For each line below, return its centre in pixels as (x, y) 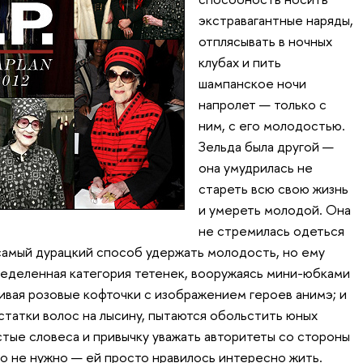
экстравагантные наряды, (275, 20)
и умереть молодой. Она (274, 210)
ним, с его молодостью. (271, 126)
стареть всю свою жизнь (273, 189)
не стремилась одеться (271, 231)
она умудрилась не (255, 168)
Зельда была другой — (266, 147)
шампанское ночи (252, 83)
